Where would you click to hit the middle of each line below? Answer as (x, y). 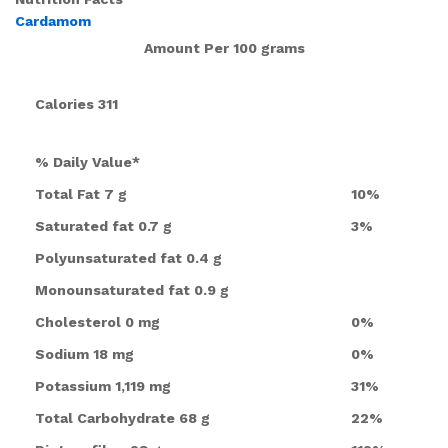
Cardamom (53, 20)
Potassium (73, 385)
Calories (64, 103)
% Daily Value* (87, 161)
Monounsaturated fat (114, 289)
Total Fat (67, 193)
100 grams (268, 47)
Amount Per (186, 47)
